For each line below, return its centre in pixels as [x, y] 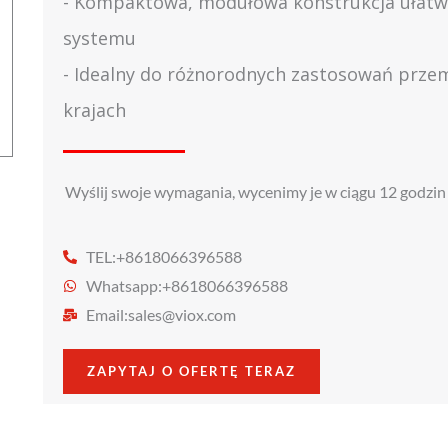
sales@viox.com [181, 314]
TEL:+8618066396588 [163, 256]
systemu [99, 38]
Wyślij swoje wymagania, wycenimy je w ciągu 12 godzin [255, 191]
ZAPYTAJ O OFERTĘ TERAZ [191, 371]
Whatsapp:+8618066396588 [186, 285]
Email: [106, 314]
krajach [94, 110]
